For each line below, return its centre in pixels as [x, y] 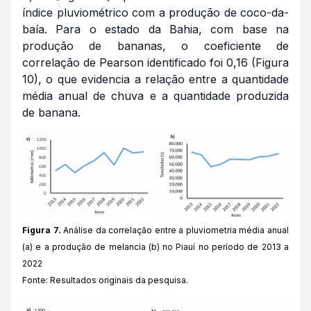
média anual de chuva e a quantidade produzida [155, 95]
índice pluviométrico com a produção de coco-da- [155, 12]
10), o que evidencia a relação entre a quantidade [155, 79]
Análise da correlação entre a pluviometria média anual [175, 230]
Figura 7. [42, 230]
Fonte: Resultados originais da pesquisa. [105, 280]
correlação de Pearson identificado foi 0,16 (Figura [155, 62]
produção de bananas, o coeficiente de [155, 45]
